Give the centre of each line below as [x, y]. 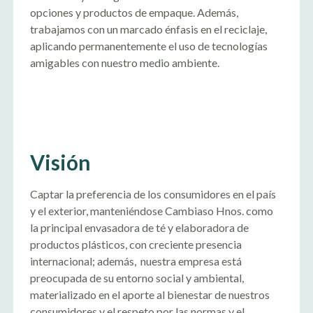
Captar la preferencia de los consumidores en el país [153, 194]
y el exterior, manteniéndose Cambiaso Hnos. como [151, 211]
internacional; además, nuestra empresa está [136, 261]
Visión [60, 162]
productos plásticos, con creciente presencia [136, 244]
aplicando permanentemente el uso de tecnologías [148, 46]
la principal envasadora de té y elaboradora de [139, 227]
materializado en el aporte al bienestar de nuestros [150, 294]
